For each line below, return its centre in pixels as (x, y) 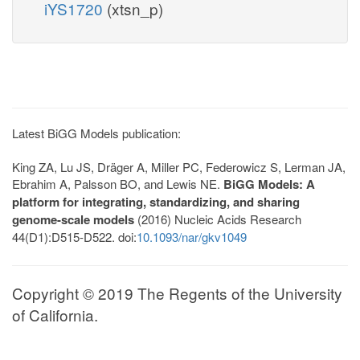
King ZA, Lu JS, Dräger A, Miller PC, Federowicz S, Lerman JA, (179, 166)
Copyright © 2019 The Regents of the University (177, 292)
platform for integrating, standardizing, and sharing (156, 201)
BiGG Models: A (269, 184)
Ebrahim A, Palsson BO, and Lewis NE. (118, 183)
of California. (55, 314)
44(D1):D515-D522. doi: (74, 236)
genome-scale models (73, 219)
